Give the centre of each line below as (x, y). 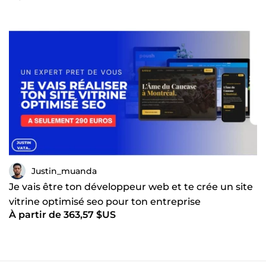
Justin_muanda (64, 171)
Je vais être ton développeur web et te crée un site (131, 187)
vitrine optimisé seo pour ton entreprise (105, 202)
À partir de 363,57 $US (62, 215)
